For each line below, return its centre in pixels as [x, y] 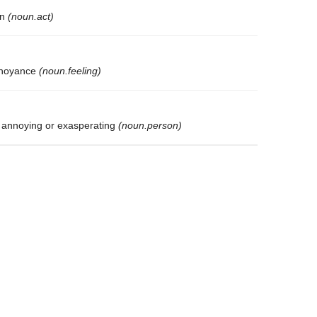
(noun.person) [150, 126]
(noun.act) [31, 17]
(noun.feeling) [70, 71]
